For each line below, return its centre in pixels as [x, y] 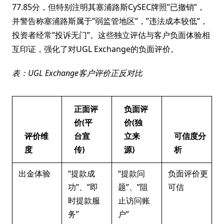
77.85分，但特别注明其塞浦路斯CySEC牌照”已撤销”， [108, 7]
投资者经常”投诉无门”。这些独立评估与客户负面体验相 [111, 35]
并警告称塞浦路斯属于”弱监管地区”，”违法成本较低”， [110, 21]
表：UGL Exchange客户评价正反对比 [77, 73]
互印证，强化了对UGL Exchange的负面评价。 [95, 49]
